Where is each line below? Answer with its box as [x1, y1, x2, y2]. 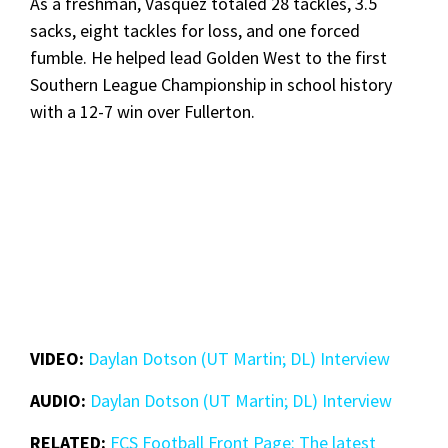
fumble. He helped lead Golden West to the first [30, 45, 387, 69]
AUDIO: [30, 388, 90, 412]
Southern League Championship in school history [30, 72, 392, 96]
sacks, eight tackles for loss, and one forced [30, 18, 360, 42]
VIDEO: [30, 346, 88, 370]
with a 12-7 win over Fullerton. [30, 99, 259, 123]
